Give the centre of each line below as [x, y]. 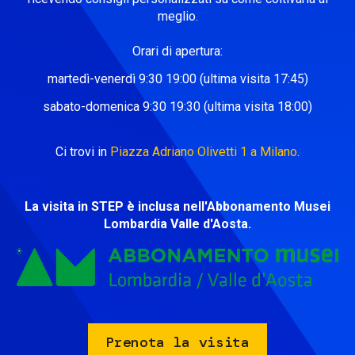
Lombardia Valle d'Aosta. [177, 224]
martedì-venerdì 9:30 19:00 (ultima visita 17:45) [177, 78]
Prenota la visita [177, 342]
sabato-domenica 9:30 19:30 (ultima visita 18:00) [177, 106]
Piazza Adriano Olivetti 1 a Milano [204, 151]
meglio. [177, 17]
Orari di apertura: [177, 52]
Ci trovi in [83, 151]
